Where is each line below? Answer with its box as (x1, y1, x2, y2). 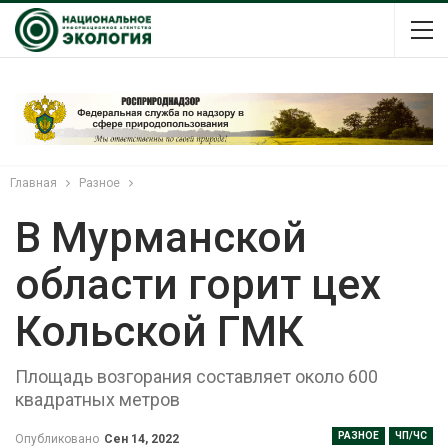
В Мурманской (15, 212, 307, 262)
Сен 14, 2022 (104, 431, 179, 446)
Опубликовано (15, 431, 102, 446)
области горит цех (15, 259, 381, 309)
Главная (10, 175, 57, 190)
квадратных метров (15, 388, 180, 410)
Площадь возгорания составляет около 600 (15, 365, 378, 387)
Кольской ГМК (15, 306, 304, 356)
